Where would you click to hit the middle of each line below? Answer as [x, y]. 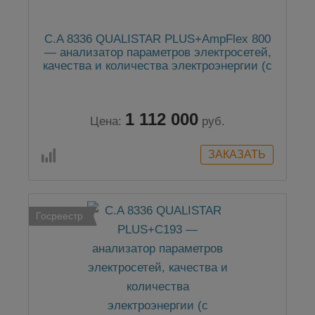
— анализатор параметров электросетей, [157, 53]
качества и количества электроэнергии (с [157, 66]
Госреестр [59, 216]
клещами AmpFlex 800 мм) [157, 79]
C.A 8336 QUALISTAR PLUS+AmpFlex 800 [157, 39]
